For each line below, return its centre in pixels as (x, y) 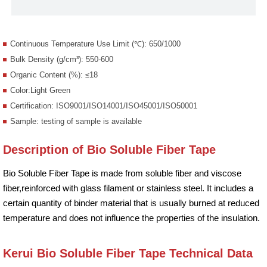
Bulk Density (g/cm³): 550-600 (62, 59)
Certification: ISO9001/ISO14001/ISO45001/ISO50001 (104, 105)
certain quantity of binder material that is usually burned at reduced (131, 203)
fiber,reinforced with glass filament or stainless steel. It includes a (128, 188)
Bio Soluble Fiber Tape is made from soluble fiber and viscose (122, 173)
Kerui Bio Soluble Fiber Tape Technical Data (128, 253)
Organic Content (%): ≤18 (54, 74)
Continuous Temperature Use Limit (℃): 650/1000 (95, 44)
